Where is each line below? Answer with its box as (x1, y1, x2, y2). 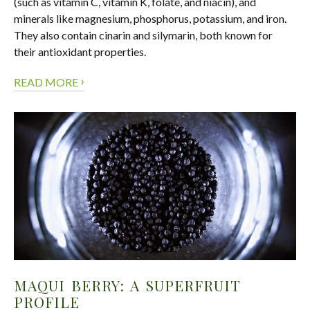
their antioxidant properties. (14, 45, 146, 59)
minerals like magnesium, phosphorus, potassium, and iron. (14, 12, 286, 26)
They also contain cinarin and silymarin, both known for (14, 28, 273, 42)
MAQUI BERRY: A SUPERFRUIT (14, 275, 240, 295)
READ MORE (14, 75, 80, 89)
